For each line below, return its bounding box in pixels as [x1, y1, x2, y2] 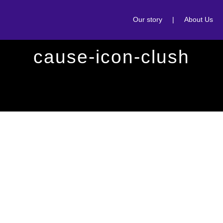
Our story [133, 15, 162, 23]
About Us [184, 15, 213, 23]
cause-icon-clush [33, 47, 190, 67]
